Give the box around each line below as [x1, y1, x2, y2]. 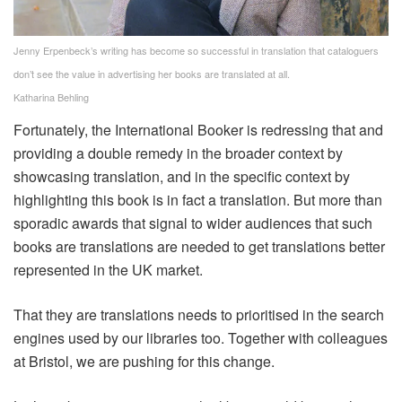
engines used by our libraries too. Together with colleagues [13, 328, 388, 349]
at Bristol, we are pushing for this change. [13, 351, 275, 372]
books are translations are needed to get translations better [13, 236, 385, 258]
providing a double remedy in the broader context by [13, 143, 343, 164]
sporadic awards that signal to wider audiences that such [13, 213, 372, 234]
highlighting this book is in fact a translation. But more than [13, 189, 382, 211]
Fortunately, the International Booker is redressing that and [13, 119, 383, 141]
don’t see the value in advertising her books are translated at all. [13, 66, 290, 82]
